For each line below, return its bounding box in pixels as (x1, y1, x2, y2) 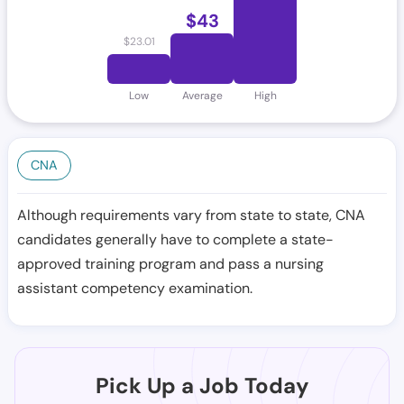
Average (181, 88, 223, 103)
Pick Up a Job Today (95, 372, 309, 399)
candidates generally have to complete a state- (17, 230, 334, 249)
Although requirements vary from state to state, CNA (17, 206, 365, 225)
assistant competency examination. (17, 279, 252, 298)
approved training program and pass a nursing (17, 254, 324, 273)
